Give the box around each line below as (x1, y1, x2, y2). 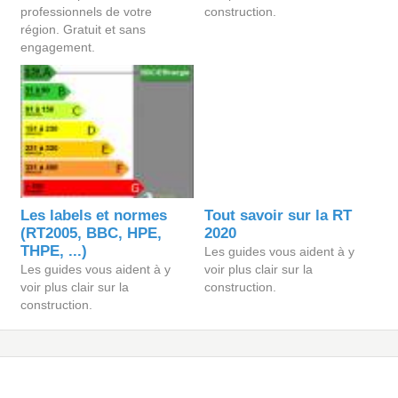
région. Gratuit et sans (20, 22, 147, 36)
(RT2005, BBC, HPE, (20, 225, 163, 242)
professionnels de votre (20, 4, 153, 19)
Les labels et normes (20, 207, 168, 224)
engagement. (20, 40, 96, 54)
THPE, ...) (20, 243, 88, 259)
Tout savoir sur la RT (204, 207, 353, 224)
